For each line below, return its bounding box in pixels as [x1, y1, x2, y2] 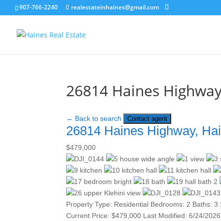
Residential [114, 200, 149, 208]
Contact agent [127, 115, 168, 122]
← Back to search [66, 114, 122, 122]
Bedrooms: [150, 200, 185, 208]
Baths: [192, 200, 213, 208]
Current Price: [66, 212, 110, 220]
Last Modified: [143, 212, 187, 220]
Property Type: [66, 200, 112, 208]
